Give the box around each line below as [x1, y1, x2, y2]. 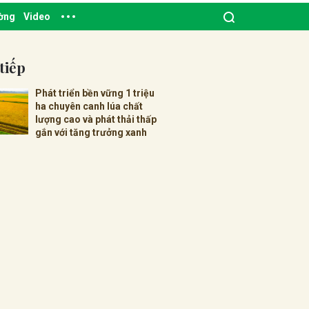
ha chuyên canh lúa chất [35, 100, 143, 112]
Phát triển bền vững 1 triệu [35, 87, 154, 99]
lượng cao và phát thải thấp [35, 113, 157, 125]
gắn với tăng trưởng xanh [35, 126, 147, 138]
